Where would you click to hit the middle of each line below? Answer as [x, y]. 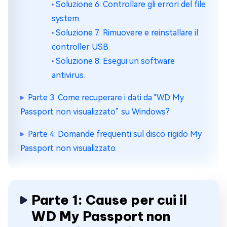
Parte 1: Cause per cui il [109, 200]
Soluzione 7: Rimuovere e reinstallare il [127, 33]
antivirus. [68, 75]
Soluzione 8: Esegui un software [115, 61]
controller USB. [81, 47]
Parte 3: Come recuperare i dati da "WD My [106, 98]
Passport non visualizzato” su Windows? [95, 112]
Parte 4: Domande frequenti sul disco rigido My [115, 134]
